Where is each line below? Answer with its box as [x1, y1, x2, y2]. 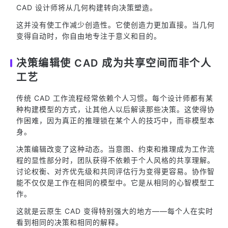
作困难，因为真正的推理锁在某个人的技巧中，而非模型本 [16, 116, 215, 125]
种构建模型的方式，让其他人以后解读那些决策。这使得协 [16, 105, 215, 113]
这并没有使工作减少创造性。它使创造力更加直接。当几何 [16, 20, 215, 29]
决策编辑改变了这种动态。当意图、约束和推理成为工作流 [16, 145, 215, 153]
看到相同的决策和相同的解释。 [16, 218, 123, 226]
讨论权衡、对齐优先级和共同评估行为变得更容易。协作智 [16, 167, 215, 176]
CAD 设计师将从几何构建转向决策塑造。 [16, 3, 157, 12]
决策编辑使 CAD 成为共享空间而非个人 [16, 57, 211, 69]
